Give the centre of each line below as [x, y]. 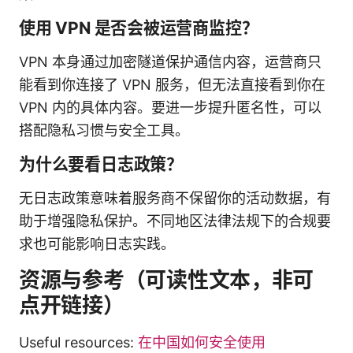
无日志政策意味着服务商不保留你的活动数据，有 [175, 198]
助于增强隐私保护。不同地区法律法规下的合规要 [175, 221]
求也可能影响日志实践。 [97, 243]
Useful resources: [78, 342]
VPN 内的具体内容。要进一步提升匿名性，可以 [170, 107]
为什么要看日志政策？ [101, 164]
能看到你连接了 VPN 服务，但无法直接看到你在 [172, 84]
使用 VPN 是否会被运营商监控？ [139, 28]
